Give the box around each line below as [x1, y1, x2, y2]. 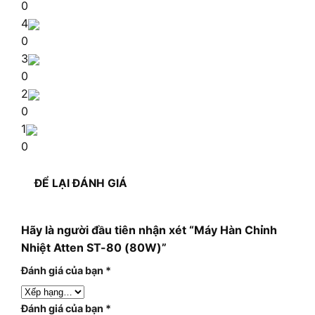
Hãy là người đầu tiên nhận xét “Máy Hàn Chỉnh [21, 222, 277, 237]
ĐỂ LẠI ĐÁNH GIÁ [34, 176, 128, 190]
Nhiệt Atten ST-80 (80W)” [21, 240, 167, 255]
